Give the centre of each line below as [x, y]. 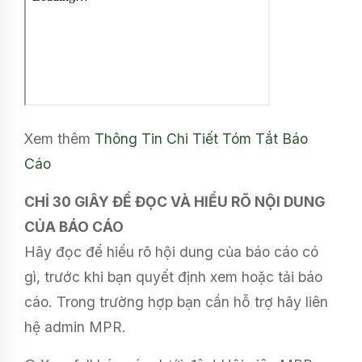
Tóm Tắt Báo [265, 138]
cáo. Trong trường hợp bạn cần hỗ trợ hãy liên [176, 301]
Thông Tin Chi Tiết [156, 138]
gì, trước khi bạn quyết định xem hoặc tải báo [173, 276]
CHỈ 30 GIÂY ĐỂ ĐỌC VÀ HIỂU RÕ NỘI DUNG [175, 201]
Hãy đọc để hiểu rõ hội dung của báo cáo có [171, 251]
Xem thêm [59, 138]
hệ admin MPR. [75, 326]
